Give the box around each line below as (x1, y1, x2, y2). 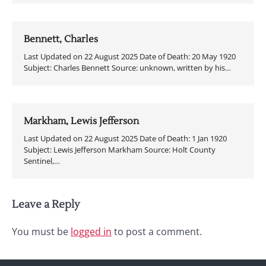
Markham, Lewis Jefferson (24, 115, 139, 127)
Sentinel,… (24, 155, 60, 166)
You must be (12, 224, 71, 238)
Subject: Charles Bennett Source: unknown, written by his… (24, 62, 231, 73)
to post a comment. (112, 224, 202, 238)
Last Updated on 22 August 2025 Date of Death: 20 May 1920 (24, 50, 236, 62)
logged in (71, 224, 112, 238)
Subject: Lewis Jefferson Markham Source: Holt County (24, 144, 216, 155)
